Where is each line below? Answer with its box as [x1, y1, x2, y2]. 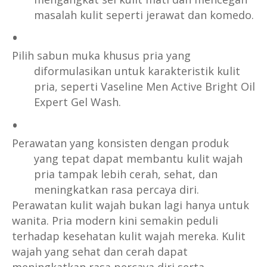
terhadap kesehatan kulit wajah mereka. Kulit [12, 229, 246, 244]
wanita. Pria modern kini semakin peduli [12, 213, 218, 228]
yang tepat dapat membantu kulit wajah [33, 151, 243, 166]
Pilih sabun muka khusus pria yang [12, 48, 191, 63]
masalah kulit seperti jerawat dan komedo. [33, 7, 254, 22]
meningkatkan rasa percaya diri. [33, 182, 199, 197]
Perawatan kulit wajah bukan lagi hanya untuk [12, 198, 249, 213]
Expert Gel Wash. [33, 95, 121, 110]
